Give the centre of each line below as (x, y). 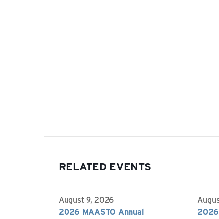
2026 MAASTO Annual (101, 212)
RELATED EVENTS (105, 166)
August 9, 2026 (86, 200)
